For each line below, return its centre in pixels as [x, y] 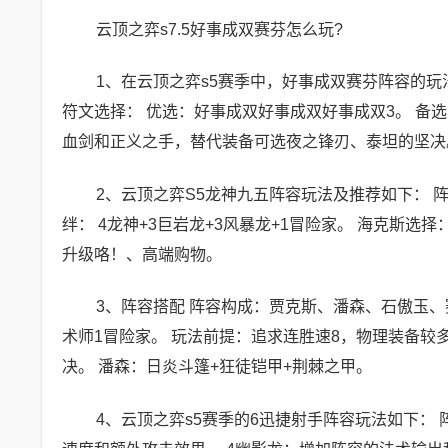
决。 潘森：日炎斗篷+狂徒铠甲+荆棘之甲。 [217, 366]
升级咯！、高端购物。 [142, 254]
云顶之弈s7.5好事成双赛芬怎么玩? [219, 29]
